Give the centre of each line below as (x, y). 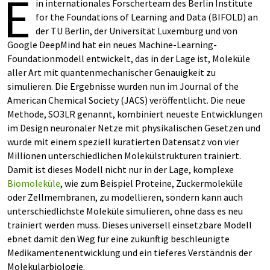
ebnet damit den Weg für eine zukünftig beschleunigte (118, 239)
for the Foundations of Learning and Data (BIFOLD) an (147, 17)
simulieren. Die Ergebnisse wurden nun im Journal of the (123, 86)
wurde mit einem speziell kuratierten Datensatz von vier (123, 142)
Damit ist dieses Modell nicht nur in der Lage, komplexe (121, 169)
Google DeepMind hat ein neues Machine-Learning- (112, 45)
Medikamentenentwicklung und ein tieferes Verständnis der (130, 253)
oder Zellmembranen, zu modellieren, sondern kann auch (125, 197)
